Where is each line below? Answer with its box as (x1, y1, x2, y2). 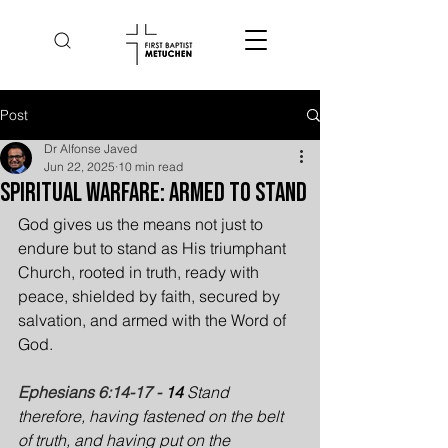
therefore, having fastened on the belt (18, 406, 287, 426)
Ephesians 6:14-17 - (18, 382, 161, 402)
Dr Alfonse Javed (44, 141, 137, 156)
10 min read (118, 159, 183, 174)
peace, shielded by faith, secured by (18, 286, 284, 306)
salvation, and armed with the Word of (18, 310, 290, 330)
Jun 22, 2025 (44, 159, 115, 174)
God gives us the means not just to (18, 214, 267, 234)
